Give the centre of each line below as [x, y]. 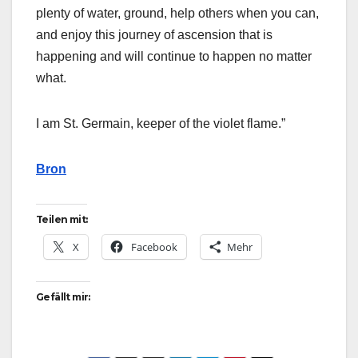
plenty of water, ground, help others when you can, [177, 13]
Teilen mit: [62, 219]
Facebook [154, 247]
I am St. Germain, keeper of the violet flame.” [161, 123]
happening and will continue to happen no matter [174, 56]
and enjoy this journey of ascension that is [154, 34]
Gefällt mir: [63, 296]
